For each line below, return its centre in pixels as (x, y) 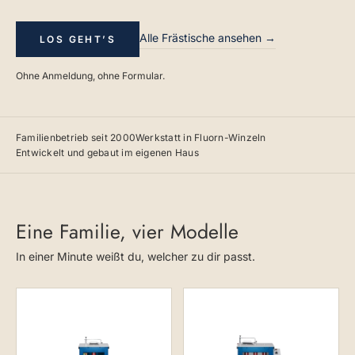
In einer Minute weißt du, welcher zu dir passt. (136, 256)
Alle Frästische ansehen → (208, 38)
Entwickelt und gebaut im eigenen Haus (107, 153)
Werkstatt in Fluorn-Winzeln (201, 137)
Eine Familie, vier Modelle (127, 231)
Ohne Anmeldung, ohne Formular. (90, 76)
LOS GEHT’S (78, 39)
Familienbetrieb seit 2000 (76, 137)
